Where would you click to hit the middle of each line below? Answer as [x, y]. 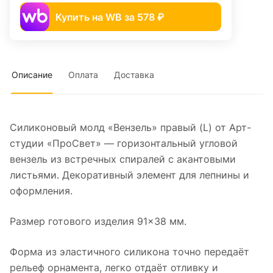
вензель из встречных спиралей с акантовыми [123, 159]
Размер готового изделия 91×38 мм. [98, 222]
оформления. [41, 191]
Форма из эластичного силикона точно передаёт [129, 252]
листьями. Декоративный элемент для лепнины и [129, 175]
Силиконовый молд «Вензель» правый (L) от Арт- [130, 128]
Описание [32, 75]
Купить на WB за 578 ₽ [110, 17]
